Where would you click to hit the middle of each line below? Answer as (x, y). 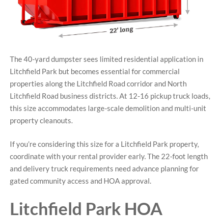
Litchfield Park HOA (86, 208)
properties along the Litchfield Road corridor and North (98, 84)
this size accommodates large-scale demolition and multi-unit (108, 108)
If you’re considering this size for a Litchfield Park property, (104, 144)
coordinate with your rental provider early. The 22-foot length (109, 156)
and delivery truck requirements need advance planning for (104, 168)
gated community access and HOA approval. (81, 180)
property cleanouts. (41, 121)
